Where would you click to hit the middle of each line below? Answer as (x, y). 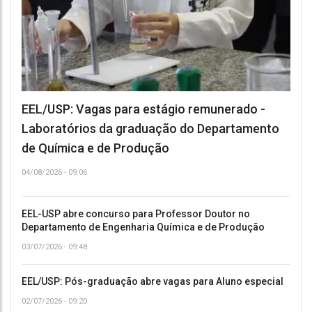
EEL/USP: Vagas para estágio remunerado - (143, 109)
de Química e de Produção (95, 148)
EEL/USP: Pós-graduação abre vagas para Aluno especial (153, 282)
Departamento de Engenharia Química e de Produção (143, 227)
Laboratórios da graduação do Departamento (150, 129)
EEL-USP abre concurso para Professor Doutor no (136, 214)
